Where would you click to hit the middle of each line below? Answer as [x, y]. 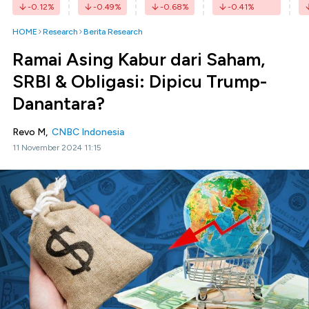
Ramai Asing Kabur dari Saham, [139, 59]
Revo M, [32, 132]
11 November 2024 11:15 [57, 148]
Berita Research [113, 32]
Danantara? [59, 103]
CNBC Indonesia [88, 132]
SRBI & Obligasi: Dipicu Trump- [140, 81]
